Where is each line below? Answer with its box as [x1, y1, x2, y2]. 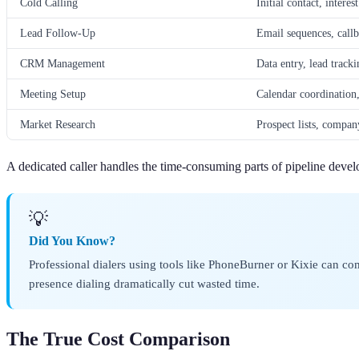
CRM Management [20, 57, 105, 71]
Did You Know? [29, 234, 115, 248]
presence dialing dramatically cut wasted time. [29, 276, 260, 291]
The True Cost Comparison [6, 329, 230, 350]
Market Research [20, 118, 95, 131]
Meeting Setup [20, 87, 86, 101]
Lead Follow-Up [20, 26, 95, 40]
